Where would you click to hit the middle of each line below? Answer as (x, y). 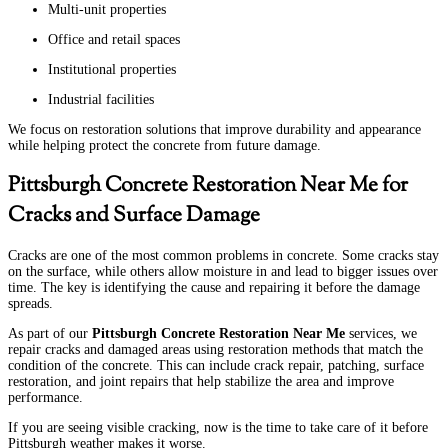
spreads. (30, 304)
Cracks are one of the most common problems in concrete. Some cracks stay (223, 256)
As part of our (50, 334)
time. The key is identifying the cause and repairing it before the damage (214, 288)
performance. (45, 398)
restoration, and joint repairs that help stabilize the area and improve (201, 382)
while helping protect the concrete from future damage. (164, 145)
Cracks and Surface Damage (134, 216)
